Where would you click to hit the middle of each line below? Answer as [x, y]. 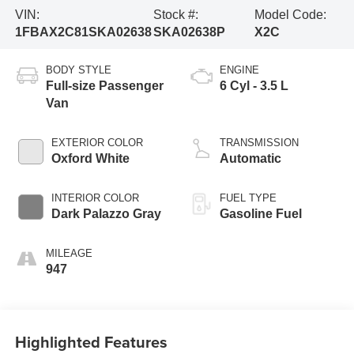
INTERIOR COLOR [95, 198]
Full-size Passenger [104, 86]
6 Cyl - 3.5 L [254, 86]
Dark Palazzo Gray [106, 214]
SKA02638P [190, 32]
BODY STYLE [78, 70]
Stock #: [176, 15]
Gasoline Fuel [261, 214]
